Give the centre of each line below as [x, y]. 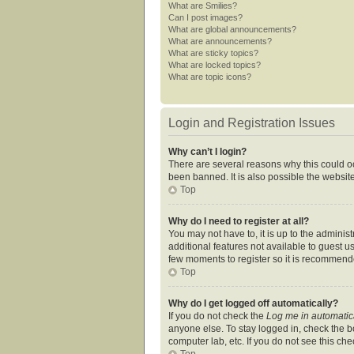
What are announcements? [220, 41]
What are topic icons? [210, 76]
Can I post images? [205, 17]
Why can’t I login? [207, 151]
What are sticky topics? [213, 53]
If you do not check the [217, 316]
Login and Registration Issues [252, 122]
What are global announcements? [232, 29]
